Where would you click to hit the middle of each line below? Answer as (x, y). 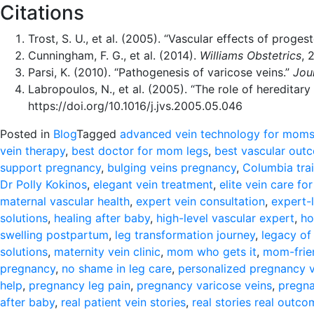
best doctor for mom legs (140, 151)
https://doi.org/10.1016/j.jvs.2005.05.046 (135, 106)
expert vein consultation (200, 201)
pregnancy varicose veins (204, 285)
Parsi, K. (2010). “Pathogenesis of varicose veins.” (161, 72)
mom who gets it (212, 252)
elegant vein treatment (153, 184)
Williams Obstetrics (251, 55)
